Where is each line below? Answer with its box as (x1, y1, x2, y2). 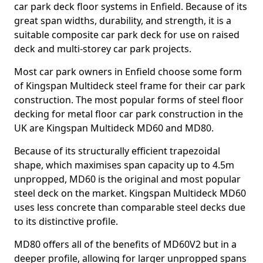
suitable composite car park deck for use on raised (14, 28, 240, 41)
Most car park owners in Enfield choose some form (14, 65, 242, 78)
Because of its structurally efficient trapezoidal (14, 144, 220, 157)
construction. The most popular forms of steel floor (14, 93, 244, 106)
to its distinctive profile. (14, 215, 118, 228)
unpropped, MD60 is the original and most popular (14, 173, 241, 186)
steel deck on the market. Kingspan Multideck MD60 (14, 187, 246, 200)
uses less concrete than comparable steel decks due (14, 201, 245, 214)
